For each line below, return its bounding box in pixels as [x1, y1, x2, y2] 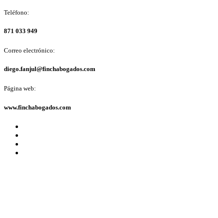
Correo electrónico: [4, 47, 55, 54]
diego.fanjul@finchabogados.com [4, 65, 95, 73]
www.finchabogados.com [4, 103, 71, 111]
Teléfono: [4, 8, 29, 16]
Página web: [4, 85, 36, 92]
